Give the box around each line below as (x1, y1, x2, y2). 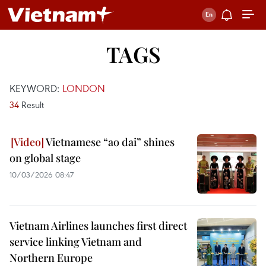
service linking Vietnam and (9, 235, 142, 249)
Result (19, 99, 44, 110)
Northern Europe (9, 251, 93, 265)
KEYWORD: (9, 81, 62, 95)
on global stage (9, 151, 81, 165)
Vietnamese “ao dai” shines (44, 135, 175, 149)
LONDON (62, 81, 105, 95)
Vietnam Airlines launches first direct (9, 218, 187, 233)
